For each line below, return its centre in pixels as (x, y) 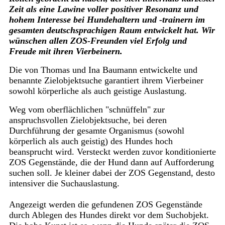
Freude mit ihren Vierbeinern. (66, 51)
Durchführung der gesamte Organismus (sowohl (96, 131)
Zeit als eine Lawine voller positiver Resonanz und (103, 9)
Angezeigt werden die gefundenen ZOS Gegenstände (105, 205)
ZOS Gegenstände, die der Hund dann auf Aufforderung (111, 162)
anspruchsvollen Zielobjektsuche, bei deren (88, 120)
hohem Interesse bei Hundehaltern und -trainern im (107, 20)
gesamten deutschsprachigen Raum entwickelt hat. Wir (112, 30)
